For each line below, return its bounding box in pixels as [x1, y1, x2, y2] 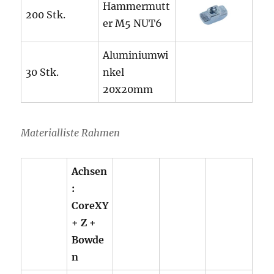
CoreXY [72, 199, 109, 212]
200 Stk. [26, 9, 66, 21]
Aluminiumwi [103, 49, 169, 61]
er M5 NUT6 [103, 17, 163, 29]
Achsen [72, 165, 108, 177]
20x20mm [103, 83, 154, 95]
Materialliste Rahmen [21, 126, 120, 139]
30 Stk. [26, 66, 59, 78]
